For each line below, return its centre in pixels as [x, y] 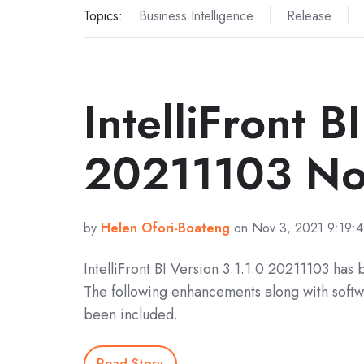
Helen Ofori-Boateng [165, 227]
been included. [131, 314]
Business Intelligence [196, 15]
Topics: [103, 15]
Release [309, 15]
